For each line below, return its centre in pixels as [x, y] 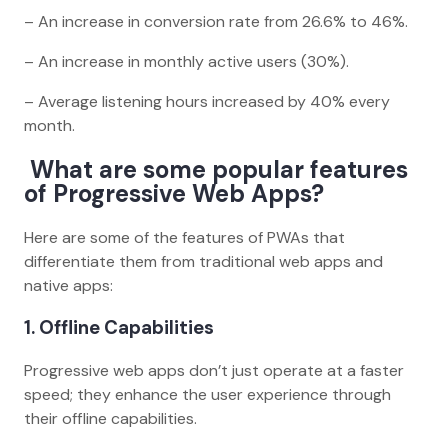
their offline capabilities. [112, 419]
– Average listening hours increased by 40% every [207, 101]
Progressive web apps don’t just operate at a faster [214, 371]
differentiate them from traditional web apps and [203, 261]
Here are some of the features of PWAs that [184, 237]
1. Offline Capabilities [121, 328]
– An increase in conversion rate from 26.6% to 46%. [218, 21]
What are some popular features [216, 169]
